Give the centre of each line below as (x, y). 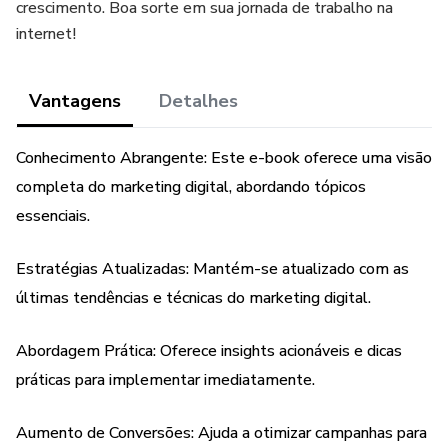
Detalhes (198, 101)
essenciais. (53, 216)
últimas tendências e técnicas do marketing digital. (193, 298)
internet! (46, 34)
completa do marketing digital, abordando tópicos (191, 187)
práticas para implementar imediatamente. (165, 380)
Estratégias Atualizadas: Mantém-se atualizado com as (212, 269)
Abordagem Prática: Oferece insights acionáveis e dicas (209, 351)
